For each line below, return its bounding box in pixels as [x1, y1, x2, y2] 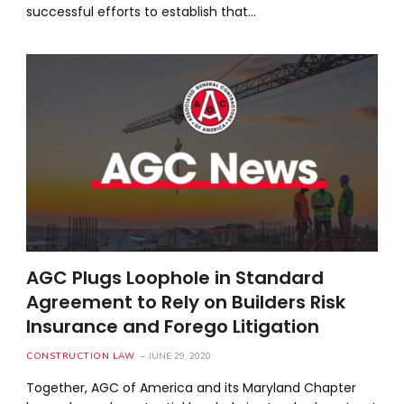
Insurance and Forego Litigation [26, 313, 320, 339]
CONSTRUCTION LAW [26, 349, 135, 363]
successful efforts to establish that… [26, 2, 257, 21]
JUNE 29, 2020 [149, 349, 212, 363]
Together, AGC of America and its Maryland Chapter [26, 378, 357, 397]
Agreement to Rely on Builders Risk [26, 289, 346, 315]
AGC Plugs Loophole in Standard [26, 264, 325, 290]
